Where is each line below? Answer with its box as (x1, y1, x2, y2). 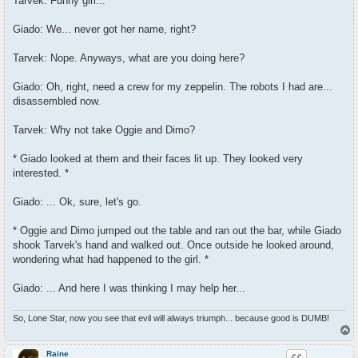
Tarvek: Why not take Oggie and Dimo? (13, 124, 195, 137)
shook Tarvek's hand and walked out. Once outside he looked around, (13, 239, 334, 252)
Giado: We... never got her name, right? (13, 23, 196, 36)
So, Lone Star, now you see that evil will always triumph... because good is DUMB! (13, 313, 329, 324)
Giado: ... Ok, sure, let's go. (13, 196, 141, 209)
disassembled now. (13, 95, 101, 108)
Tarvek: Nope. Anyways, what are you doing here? (13, 52, 245, 65)
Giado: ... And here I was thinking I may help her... (13, 282, 245, 295)
